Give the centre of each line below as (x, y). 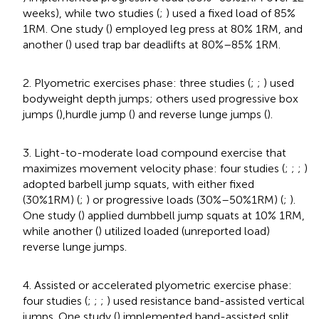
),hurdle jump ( (95, 114)
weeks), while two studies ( (91, 13)
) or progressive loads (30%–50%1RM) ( (185, 199)
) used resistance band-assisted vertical (206, 300)
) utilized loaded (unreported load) (184, 231)
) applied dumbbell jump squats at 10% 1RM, (193, 215)
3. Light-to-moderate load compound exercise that (155, 152)
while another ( (61, 231)
